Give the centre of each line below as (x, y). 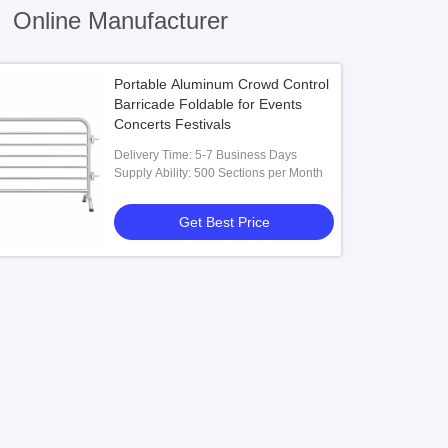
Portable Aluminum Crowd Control (222, 84)
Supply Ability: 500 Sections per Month (219, 173)
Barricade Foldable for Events (208, 104)
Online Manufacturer (116, 20)
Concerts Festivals (173, 124)
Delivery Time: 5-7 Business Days (206, 155)
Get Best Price (224, 222)
